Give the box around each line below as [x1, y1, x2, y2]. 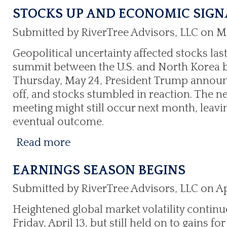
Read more [16, 136, 70, 149]
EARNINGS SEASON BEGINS [13, 163, 185, 178]
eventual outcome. [13, 115, 104, 128]
